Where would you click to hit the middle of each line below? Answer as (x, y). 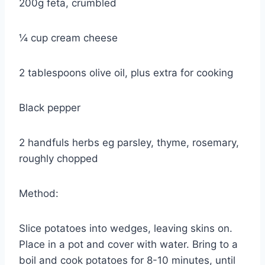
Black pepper (50, 108)
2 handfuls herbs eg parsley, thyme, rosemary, (129, 143)
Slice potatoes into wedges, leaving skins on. (126, 229)
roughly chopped (59, 159)
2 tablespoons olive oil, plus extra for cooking (126, 73)
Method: (39, 194)
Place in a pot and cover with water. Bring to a (128, 245)
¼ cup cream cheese (68, 38)
